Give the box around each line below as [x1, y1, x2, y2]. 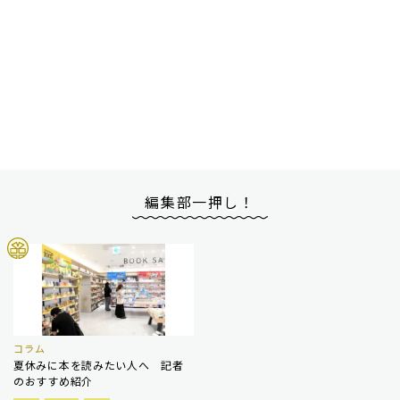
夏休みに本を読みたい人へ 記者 [13, 357, 184, 372]
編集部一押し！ [145, 191, 255, 212]
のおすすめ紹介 [13, 373, 94, 388]
